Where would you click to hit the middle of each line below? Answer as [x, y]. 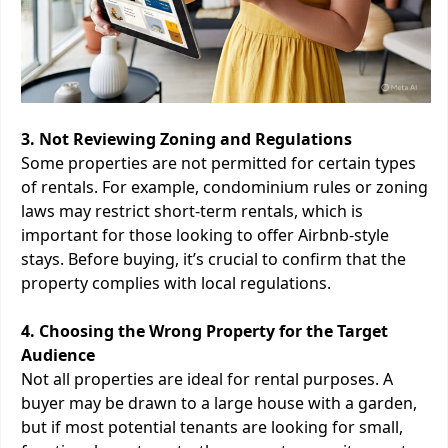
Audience [58, 355]
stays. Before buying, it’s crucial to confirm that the [213, 259]
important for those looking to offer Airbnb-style [205, 235]
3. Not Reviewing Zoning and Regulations [186, 139]
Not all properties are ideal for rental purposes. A [207, 379]
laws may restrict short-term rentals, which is [192, 211]
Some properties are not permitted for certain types [218, 163]
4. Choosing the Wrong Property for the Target [204, 331]
